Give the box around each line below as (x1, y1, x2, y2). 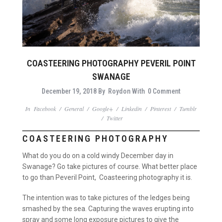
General (64, 105, 84, 113)
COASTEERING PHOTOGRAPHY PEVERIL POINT (26, 58, 196, 69)
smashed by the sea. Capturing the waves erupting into (22, 205, 194, 213)
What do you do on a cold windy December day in (22, 151, 173, 160)
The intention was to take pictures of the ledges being (22, 194, 190, 202)
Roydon (108, 87, 130, 96)
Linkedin (121, 105, 142, 113)
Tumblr (179, 105, 197, 113)
